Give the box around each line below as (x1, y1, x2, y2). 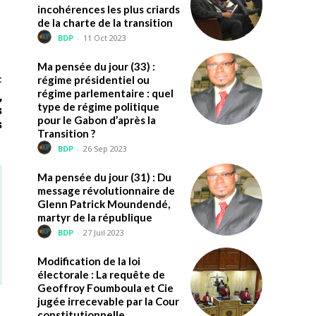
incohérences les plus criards (37, 3, 180, 16)
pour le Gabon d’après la (37, 114, 156, 127)
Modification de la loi (37, 255, 140, 268)
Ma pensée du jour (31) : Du (37, 171, 171, 184)
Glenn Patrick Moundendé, (37, 197, 170, 211)
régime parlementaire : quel (37, 87, 174, 100)
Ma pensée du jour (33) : (37, 60, 155, 73)
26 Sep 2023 (83, 142, 127, 154)
